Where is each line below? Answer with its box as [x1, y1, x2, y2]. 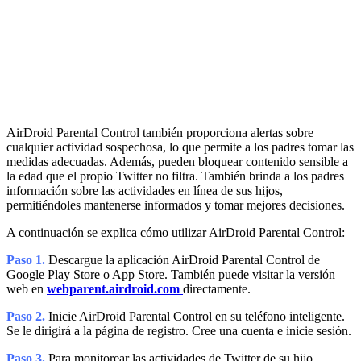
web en [6, 282, 47, 297]
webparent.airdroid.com [47, 282, 183, 297]
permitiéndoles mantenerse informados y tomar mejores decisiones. [6, 198, 345, 213]
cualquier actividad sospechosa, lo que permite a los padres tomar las [6, 140, 354, 155]
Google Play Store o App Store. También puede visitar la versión [6, 268, 335, 282]
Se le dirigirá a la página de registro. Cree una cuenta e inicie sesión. [6, 324, 351, 338]
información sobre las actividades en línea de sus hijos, [6, 184, 283, 198]
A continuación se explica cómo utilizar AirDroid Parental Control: [6, 226, 345, 240]
